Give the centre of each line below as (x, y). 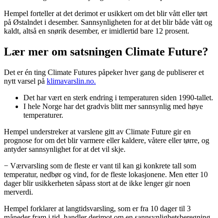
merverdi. (18, 192)
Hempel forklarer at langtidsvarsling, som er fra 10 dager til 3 (97, 208)
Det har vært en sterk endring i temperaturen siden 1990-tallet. (118, 97)
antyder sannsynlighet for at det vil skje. (65, 149)
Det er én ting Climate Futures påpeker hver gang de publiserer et (104, 72)
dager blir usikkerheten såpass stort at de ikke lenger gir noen (97, 183)
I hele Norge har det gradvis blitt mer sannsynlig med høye (113, 106)
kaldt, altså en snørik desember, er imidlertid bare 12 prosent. (97, 31)
